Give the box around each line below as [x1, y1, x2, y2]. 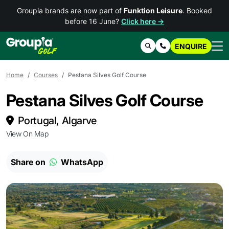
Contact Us [166, 42, 198, 50]
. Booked [182, 6, 212, 15]
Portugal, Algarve [17, 114, 97, 127]
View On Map [6, 129, 49, 138]
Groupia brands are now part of [17, 6, 124, 15]
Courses [34, 71, 58, 79]
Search [150, 42, 172, 50]
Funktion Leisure [124, 6, 182, 15]
